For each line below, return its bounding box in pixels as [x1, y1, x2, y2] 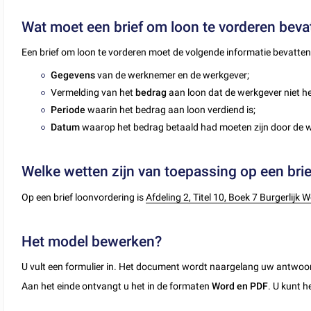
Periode [51, 104, 88, 116]
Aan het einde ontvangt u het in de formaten [22, 280, 212, 292]
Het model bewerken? [22, 233, 162, 250]
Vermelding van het [51, 86, 136, 98]
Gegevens [51, 69, 98, 81]
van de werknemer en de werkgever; [97, 69, 250, 81]
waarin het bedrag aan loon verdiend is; [87, 104, 256, 116]
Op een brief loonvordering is [22, 191, 146, 203]
